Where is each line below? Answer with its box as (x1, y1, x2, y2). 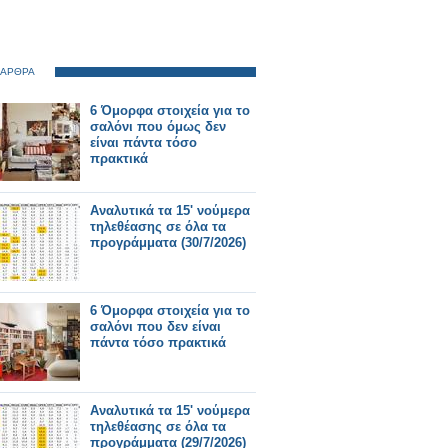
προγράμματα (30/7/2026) (90, 235, 246, 250)
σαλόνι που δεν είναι (90, 319, 221, 334)
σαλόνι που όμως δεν (90, 119, 226, 134)
